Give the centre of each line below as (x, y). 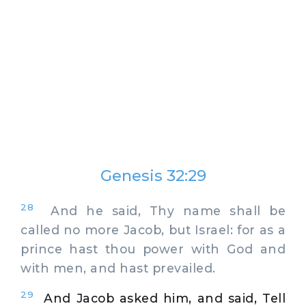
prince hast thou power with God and (153, 249)
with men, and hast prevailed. (118, 268)
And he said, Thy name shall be (159, 210)
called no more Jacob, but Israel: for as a (153, 229)
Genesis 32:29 (153, 176)
